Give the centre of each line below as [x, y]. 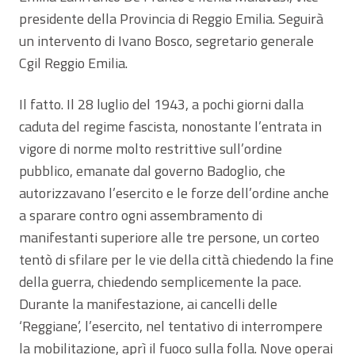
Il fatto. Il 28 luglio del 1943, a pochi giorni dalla [161, 104]
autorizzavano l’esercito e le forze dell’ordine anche [174, 193]
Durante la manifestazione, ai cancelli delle [148, 303]
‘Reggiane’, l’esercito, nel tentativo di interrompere [171, 326]
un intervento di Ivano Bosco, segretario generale [166, 40]
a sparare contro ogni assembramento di [141, 215]
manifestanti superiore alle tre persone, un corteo [169, 237]
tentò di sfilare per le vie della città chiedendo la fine [176, 259]
